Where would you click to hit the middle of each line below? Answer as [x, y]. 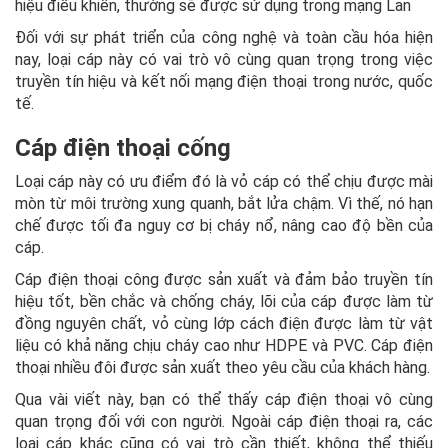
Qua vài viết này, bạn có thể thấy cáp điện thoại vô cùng [224, 400]
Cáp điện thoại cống [123, 148]
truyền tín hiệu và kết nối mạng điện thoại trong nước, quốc [224, 82]
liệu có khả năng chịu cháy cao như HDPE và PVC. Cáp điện [224, 346]
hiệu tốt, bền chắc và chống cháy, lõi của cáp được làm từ [224, 302]
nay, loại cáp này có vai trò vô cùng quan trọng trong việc [224, 60]
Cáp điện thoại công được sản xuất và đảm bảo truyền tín [224, 280]
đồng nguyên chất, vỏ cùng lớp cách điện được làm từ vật [224, 324]
